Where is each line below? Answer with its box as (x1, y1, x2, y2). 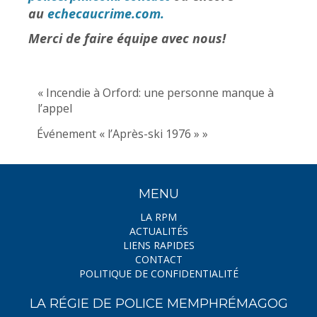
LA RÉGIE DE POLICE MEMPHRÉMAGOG (29, 296, 288, 311)
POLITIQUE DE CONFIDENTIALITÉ (79, 267, 238, 280)
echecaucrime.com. (47, 4, 164, 22)
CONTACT (134, 253, 183, 266)
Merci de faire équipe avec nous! (28, 29, 226, 47)
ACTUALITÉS (129, 224, 188, 238)
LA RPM (140, 210, 177, 224)
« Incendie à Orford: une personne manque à (38, 85, 274, 100)
